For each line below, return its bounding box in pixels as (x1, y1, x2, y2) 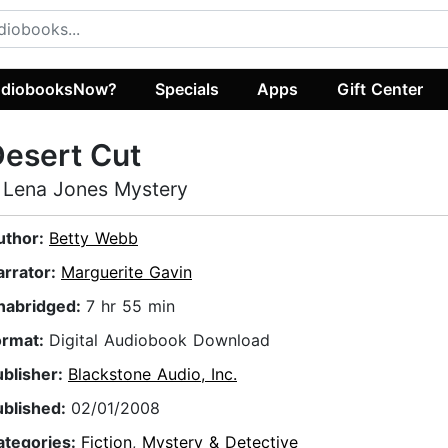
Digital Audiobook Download (49, 330, 270, 351)
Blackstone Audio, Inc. (68, 364, 237, 385)
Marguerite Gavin (61, 262, 192, 283)
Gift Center (336, 78, 423, 99)
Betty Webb (49, 228, 138, 249)
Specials (155, 78, 220, 99)
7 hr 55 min (86, 296, 175, 317)
